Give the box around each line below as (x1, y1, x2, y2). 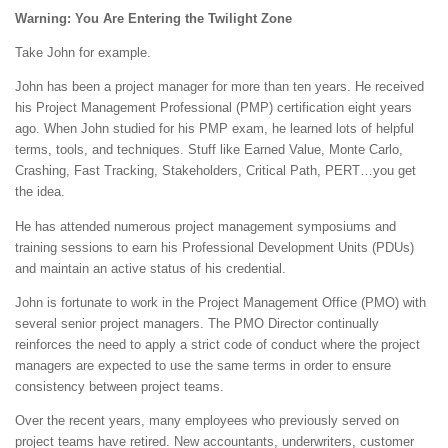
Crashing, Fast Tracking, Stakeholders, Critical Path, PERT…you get (15, 163, 416, 179)
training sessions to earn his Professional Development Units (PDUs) (15, 239, 414, 255)
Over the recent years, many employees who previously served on (15, 413, 399, 428)
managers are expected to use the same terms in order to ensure (15, 357, 391, 373)
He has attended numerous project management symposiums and (15, 218, 396, 234)
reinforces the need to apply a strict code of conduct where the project (15, 336, 420, 352)
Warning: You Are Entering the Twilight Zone (15, 11, 292, 27)
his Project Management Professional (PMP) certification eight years (15, 100, 412, 116)
